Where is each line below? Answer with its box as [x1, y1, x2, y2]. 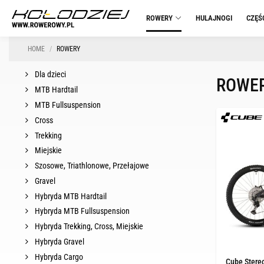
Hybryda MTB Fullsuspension [33, 206, 130, 216]
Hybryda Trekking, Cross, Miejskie [33, 222, 143, 232]
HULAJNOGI [196, 14, 232, 22]
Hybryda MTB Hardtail [33, 191, 107, 201]
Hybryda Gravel [33, 236, 84, 246]
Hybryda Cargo [33, 252, 83, 262]
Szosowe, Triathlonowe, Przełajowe [33, 161, 149, 171]
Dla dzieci [33, 70, 66, 80]
